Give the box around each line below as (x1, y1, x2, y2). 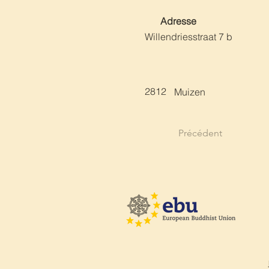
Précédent (178, 127, 222, 139)
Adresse (160, 15, 196, 27)
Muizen (174, 86, 205, 98)
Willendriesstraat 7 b (145, 31, 232, 43)
